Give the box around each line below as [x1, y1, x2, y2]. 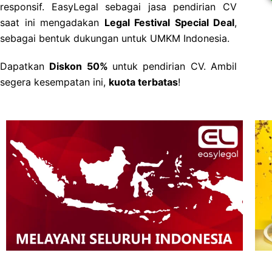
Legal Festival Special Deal [104, 16, 234, 29]
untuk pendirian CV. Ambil [112, 60, 237, 72]
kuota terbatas [109, 76, 178, 88]
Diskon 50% [49, 60, 113, 72]
